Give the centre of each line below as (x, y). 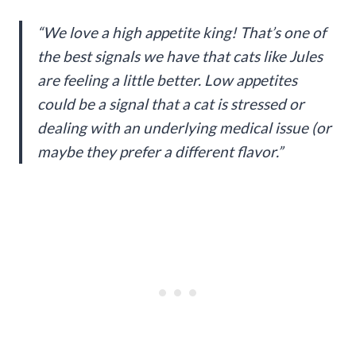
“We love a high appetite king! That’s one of (182, 32)
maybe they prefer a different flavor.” (160, 151)
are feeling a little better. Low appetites (167, 79)
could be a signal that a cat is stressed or (171, 103)
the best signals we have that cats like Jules (180, 56)
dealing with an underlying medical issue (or (184, 127)
